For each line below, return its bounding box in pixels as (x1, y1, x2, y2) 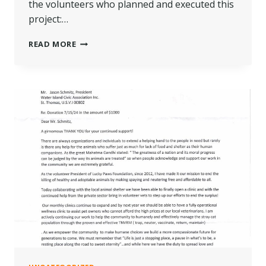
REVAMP (75, 72, 109, 83)
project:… (28, 12, 68, 26)
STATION (75, 60, 115, 71)
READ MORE (28, 39, 77, 50)
